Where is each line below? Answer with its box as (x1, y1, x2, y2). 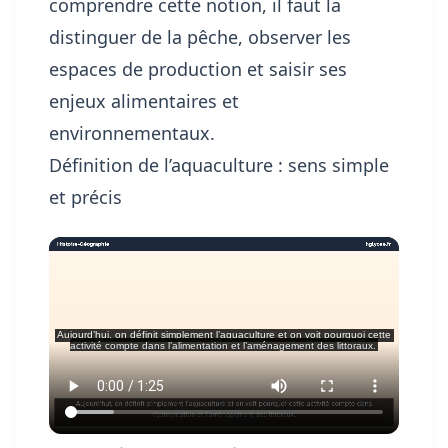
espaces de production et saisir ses (49, 57, 347, 82)
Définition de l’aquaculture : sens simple (49, 153, 389, 178)
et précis (49, 185, 122, 210)
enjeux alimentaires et (49, 89, 239, 114)
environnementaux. (49, 121, 215, 146)
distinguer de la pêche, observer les (49, 25, 351, 50)
